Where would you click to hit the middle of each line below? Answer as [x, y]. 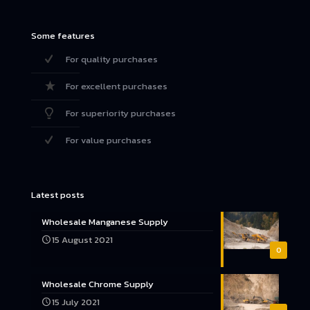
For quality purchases [112, 60]
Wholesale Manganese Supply [105, 222]
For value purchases [109, 140]
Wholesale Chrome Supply [98, 284]
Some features [63, 36]
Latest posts [58, 195]
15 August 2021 [82, 240]
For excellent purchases [117, 86]
